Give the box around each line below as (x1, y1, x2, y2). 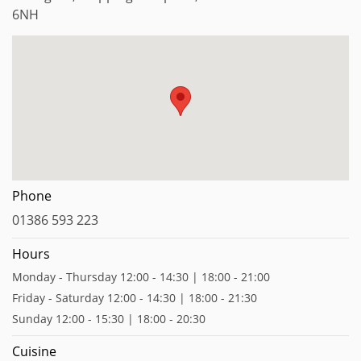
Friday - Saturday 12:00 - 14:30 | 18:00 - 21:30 (12, 290, 257, 305)
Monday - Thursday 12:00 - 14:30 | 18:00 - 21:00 (12, 269, 270, 284)
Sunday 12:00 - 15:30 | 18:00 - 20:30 (12, 311, 205, 326)
